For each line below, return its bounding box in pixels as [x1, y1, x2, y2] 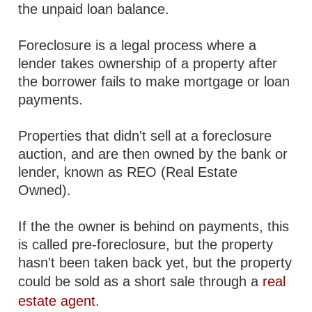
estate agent [18, 293, 96, 309]
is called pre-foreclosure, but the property [18, 237, 274, 252]
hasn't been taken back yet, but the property [18, 255, 292, 270]
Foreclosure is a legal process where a [18, 38, 257, 53]
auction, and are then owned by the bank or [18, 146, 288, 162]
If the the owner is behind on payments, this [18, 219, 290, 234]
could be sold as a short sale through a [18, 274, 263, 289]
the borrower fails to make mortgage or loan [18, 74, 290, 89]
